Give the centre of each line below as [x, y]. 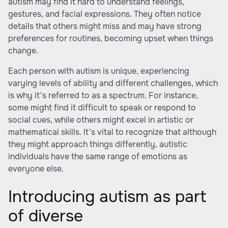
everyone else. [36, 169]
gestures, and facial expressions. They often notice [105, 14]
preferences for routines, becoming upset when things [111, 38]
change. [23, 51]
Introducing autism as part [107, 197]
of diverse [46, 216]
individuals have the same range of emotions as [98, 156]
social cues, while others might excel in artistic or [101, 120]
